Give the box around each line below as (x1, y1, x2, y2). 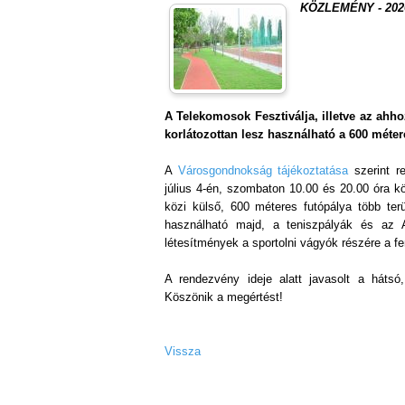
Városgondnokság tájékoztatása (177, 164, 349, 178)
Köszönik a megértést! (165, 290, 283, 305)
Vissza (165, 344, 201, 359)
